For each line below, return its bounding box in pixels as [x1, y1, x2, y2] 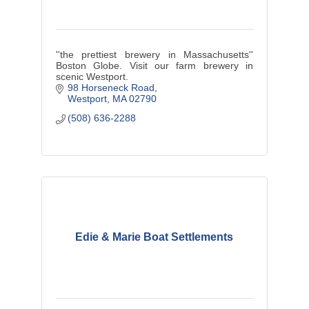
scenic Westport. [55, 71, 128, 83]
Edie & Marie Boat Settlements [75, 231, 234, 243]
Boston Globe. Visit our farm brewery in [55, 60, 254, 72]
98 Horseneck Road [68, 82, 155, 94]
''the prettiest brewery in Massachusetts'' [55, 49, 254, 61]
